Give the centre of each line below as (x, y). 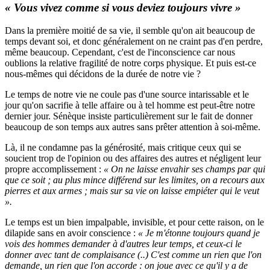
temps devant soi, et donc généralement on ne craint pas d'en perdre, (134, 42)
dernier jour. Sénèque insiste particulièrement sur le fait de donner (129, 116)
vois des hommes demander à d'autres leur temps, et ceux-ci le (123, 244)
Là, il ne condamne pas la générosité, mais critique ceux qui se (123, 148)
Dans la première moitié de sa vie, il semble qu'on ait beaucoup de (130, 31)
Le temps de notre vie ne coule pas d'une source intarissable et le (127, 95)
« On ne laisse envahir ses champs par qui (184, 169)
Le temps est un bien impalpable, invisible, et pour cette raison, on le (134, 222)
